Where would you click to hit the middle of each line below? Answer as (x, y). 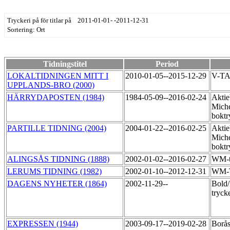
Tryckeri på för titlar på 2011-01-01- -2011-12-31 (78, 21)
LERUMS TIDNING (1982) (54, 171)
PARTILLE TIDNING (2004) (57, 128)
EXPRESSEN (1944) (43, 224)
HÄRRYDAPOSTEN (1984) (56, 98)
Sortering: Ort (26, 30)
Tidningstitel (65, 64)
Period (167, 64)
